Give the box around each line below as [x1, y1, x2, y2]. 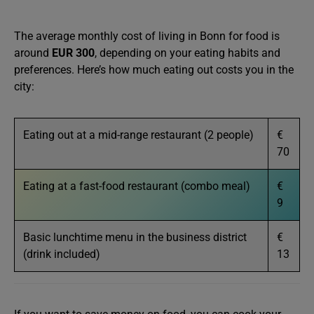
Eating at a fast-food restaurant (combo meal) [23, 179, 250, 193]
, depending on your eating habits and [95, 46, 280, 60]
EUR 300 [49, 46, 95, 60]
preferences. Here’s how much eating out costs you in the [14, 63, 294, 76]
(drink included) [23, 247, 100, 261]
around [14, 46, 49, 60]
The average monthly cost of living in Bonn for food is [14, 29, 280, 43]
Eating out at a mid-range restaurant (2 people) [23, 128, 254, 142]
